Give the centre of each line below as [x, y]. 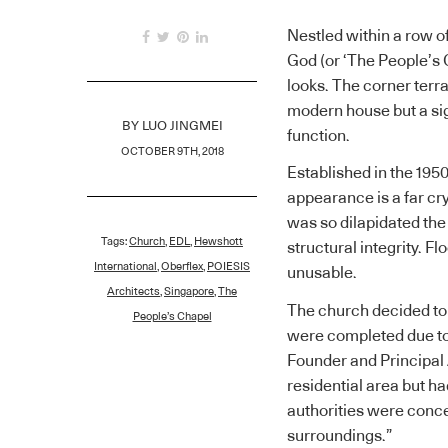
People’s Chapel [172, 316]
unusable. [322, 273]
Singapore [189, 291]
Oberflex [182, 266]
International [125, 266]
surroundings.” [339, 435]
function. [318, 135]
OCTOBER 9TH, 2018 [172, 151]
